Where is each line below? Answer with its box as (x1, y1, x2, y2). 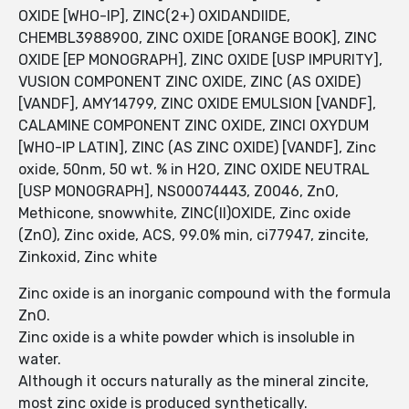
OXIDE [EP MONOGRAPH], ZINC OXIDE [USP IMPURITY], (18, 51, 383, 69)
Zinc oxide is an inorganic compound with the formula (18, 285, 391, 303)
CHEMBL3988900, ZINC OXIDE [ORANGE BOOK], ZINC (18, 29, 377, 47)
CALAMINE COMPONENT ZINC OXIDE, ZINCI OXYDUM (18, 117, 369, 135)
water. (18, 351, 61, 369)
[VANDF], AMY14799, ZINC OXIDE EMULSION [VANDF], (18, 95, 376, 113)
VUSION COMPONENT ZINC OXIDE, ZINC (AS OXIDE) (18, 73, 361, 91)
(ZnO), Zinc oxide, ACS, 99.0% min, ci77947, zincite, (18, 226, 369, 245)
